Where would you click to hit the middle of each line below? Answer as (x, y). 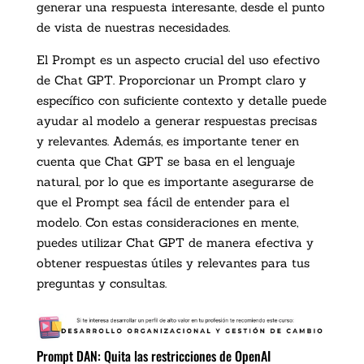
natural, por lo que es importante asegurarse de (175, 182)
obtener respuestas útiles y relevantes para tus (173, 263)
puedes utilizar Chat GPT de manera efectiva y (175, 243)
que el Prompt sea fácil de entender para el (162, 202)
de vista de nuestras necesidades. (133, 28)
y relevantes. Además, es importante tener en (167, 141)
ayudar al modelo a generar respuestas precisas (176, 121)
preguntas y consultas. (101, 284)
